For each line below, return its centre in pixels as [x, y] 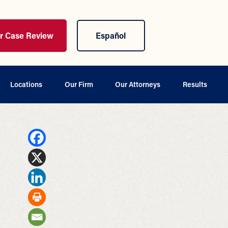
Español [111, 35]
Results [195, 84]
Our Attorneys [138, 84]
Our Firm [79, 84]
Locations [26, 84]
